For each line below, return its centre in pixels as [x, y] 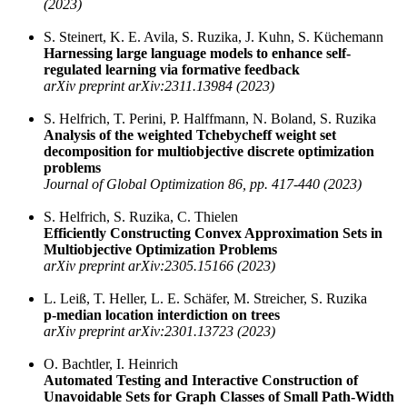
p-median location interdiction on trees [162, 315]
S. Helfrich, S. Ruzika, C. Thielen [141, 217]
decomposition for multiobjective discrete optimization [209, 152]
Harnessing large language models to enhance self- [197, 54]
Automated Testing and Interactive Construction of [201, 381]
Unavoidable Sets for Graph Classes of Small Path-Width [219, 397]
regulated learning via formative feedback [172, 70]
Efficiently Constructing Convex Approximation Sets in [213, 233]
